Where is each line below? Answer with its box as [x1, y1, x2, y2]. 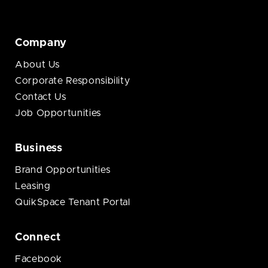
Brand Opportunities [15, 165, 111, 175]
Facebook [15, 254, 63, 264]
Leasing [15, 181, 51, 191]
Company [15, 38, 68, 49]
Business [15, 143, 63, 154]
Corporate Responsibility [15, 76, 130, 86]
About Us [15, 60, 60, 70]
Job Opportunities [15, 108, 101, 118]
